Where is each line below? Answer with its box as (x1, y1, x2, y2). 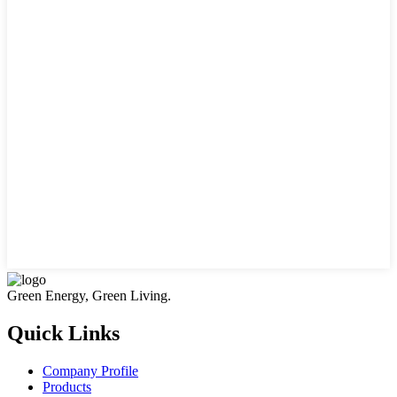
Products (43, 379, 91, 395)
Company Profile (43, 363, 138, 379)
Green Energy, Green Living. (7, 288, 171, 304)
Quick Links (7, 322, 120, 346)
